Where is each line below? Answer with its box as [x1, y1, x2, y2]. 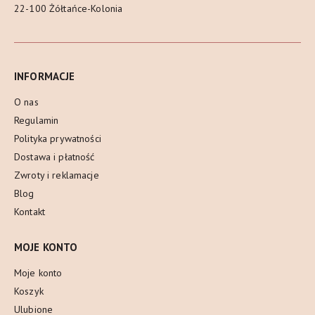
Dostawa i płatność [14, 150, 95, 164]
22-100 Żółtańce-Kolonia [14, 2, 123, 15]
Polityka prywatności [14, 132, 101, 146]
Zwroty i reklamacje [14, 169, 99, 182]
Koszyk [14, 285, 44, 298]
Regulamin [14, 114, 59, 127]
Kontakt [14, 205, 45, 219]
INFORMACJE [14, 70, 75, 84]
